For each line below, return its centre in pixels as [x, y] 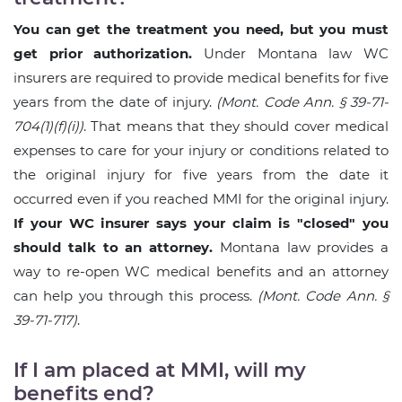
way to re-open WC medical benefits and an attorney [201, 272]
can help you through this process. [135, 296]
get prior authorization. [103, 54]
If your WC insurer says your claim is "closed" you [201, 223]
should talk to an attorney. [113, 248]
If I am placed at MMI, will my [160, 371]
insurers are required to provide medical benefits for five [201, 78]
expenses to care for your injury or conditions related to [201, 151]
